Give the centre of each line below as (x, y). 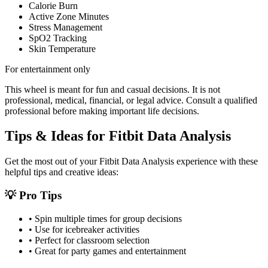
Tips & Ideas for (57, 136)
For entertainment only (48, 69)
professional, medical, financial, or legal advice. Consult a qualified (131, 100)
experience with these (216, 162)
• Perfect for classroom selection (89, 240)
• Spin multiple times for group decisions (105, 218)
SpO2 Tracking (58, 38)
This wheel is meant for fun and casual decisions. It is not (112, 89)
